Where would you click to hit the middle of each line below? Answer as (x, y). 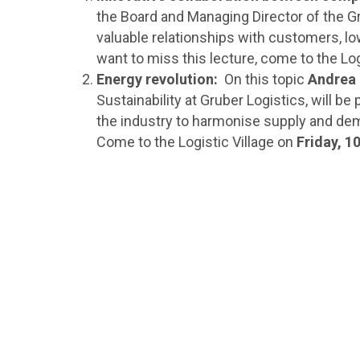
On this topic (263, 79)
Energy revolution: (157, 79)
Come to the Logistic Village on (197, 142)
